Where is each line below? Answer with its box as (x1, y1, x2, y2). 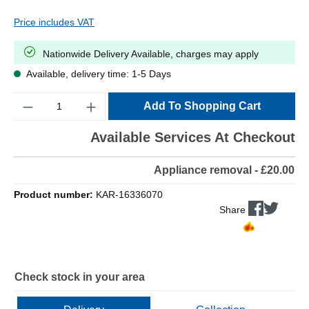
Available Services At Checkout (90, 130, 295, 146)
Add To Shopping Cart (143, 100, 261, 112)
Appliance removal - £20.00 (154, 164, 295, 177)
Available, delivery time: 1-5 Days (24, 68, 171, 80)
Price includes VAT (14, 17, 94, 28)
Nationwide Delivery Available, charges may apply (43, 48, 259, 60)
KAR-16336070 (96, 189, 163, 201)
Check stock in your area (14, 271, 145, 283)
